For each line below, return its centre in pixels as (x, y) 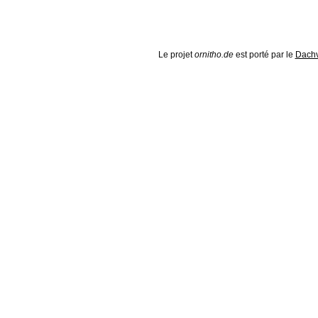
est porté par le (264, 54)
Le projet (176, 54)
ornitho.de (214, 54)
